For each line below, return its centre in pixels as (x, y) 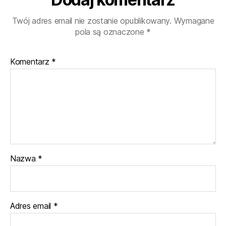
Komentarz (31, 62)
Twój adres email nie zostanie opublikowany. (92, 21)
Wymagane (194, 21)
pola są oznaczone (111, 32)
